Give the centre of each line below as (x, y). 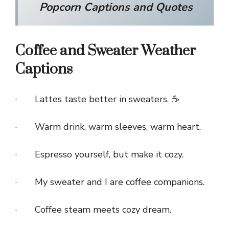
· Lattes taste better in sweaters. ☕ (97, 99)
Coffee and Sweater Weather (106, 51)
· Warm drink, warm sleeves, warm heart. (108, 127)
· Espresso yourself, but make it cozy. (99, 155)
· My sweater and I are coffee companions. (110, 182)
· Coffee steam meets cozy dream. (93, 210)
